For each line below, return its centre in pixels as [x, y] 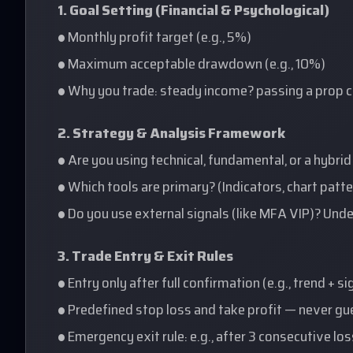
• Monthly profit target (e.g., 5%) [154, 39]
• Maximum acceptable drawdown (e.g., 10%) [191, 65]
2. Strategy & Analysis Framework [172, 135]
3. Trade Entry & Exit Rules [145, 258]
